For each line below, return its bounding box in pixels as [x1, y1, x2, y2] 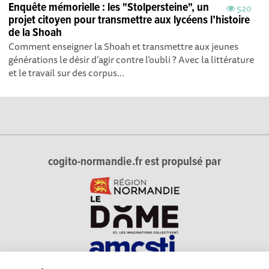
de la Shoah [8, 25, 62, 41]
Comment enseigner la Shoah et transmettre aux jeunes [8, 38, 239, 55]
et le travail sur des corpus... [8, 65, 125, 81]
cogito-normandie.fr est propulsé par [48, 154, 221, 171]
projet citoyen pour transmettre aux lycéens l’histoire [8, 13, 250, 29]
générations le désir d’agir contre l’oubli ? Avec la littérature [8, 52, 255, 68]
